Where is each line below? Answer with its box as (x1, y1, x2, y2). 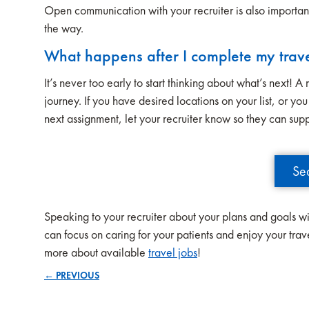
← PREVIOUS (44, 269, 99, 281)
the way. (44, 20, 83, 36)
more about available (44, 244, 148, 260)
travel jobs (148, 244, 197, 260)
